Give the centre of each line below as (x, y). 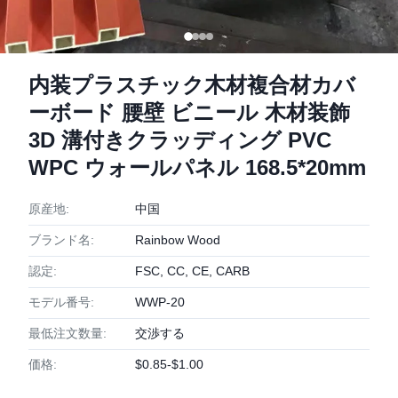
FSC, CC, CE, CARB (192, 271)
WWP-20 (160, 302)
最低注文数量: (68, 333)
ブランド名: (61, 240)
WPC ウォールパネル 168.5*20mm (197, 167)
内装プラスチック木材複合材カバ (192, 85)
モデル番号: (61, 302)
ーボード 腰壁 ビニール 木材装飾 (189, 112)
